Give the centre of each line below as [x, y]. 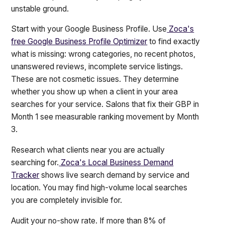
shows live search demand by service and [115, 175]
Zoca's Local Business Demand [116, 163]
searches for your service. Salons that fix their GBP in [105, 104]
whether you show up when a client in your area [95, 92]
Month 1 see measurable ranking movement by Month [105, 117]
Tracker [25, 175]
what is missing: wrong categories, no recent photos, [103, 54]
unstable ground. [40, 9]
